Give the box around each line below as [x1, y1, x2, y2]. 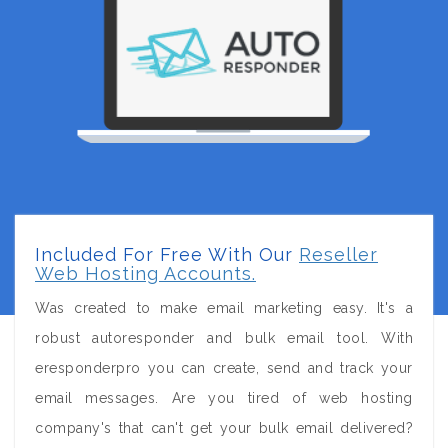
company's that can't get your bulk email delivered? [35, 420, 413, 436]
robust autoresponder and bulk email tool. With [35, 330, 413, 346]
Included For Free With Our [35, 244, 299, 265]
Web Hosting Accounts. [35, 263, 256, 284]
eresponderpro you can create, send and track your [35, 360, 413, 376]
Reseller [299, 244, 378, 265]
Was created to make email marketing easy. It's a [35, 300, 413, 316]
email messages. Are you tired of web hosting [35, 390, 413, 406]
